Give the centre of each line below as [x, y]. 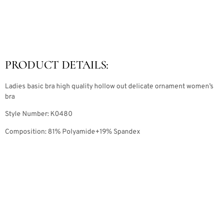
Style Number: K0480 [39, 114]
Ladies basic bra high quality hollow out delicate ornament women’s [109, 87]
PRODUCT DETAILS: [57, 65]
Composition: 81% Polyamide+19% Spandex [73, 132]
